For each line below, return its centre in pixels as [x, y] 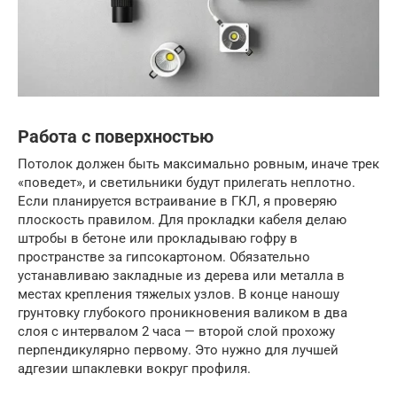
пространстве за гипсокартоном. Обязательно [164, 257]
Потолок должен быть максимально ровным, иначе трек [198, 163]
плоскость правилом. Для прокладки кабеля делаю [182, 219]
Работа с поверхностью [116, 137]
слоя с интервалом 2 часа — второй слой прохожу [176, 331]
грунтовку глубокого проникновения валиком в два [183, 312]
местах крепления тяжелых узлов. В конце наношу [179, 294]
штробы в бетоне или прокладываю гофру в [158, 238]
